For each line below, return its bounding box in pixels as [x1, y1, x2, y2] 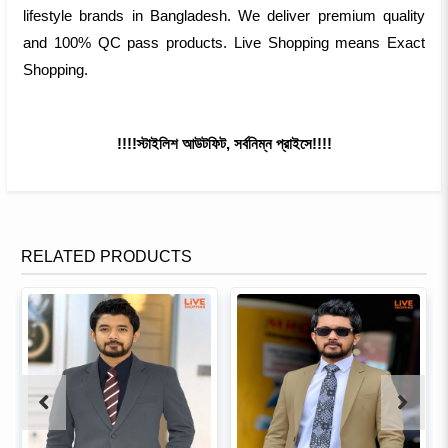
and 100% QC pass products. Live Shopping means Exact [23, 34, 425, 52]
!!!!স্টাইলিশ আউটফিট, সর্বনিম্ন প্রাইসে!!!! [116, 135, 332, 153]
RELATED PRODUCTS [21, 248, 192, 266]
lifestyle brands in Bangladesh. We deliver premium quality [23, 7, 425, 25]
